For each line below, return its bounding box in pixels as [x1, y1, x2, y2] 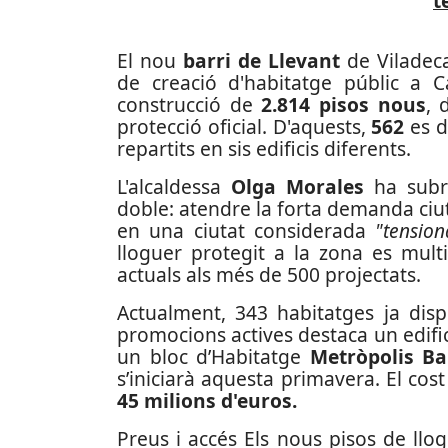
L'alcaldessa [117, 173, 231, 200]
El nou [117, 47, 184, 74]
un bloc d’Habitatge [117, 343, 310, 370]
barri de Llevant [183, 47, 341, 74]
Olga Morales [230, 173, 364, 200]
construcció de [117, 91, 262, 118]
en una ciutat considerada [117, 217, 376, 244]
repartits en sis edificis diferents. [117, 135, 411, 162]
